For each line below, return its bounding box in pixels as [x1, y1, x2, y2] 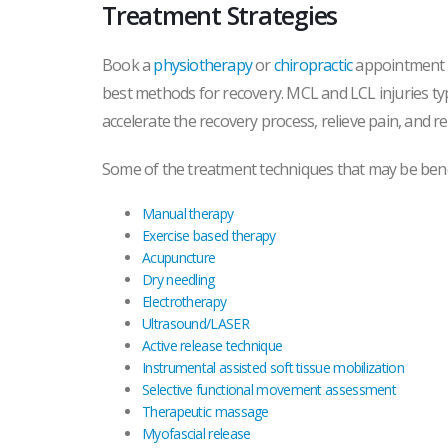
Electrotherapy [142, 292, 227, 311]
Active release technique [142, 336, 283, 355]
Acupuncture [142, 248, 216, 267]
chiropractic [273, 54, 353, 76]
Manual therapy [142, 204, 234, 223]
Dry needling [142, 270, 215, 289]
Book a [102, 54, 154, 76]
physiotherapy [153, 54, 253, 76]
